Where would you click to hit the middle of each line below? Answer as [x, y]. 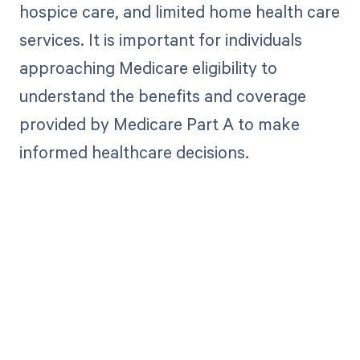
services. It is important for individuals [160, 39]
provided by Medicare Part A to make [159, 123]
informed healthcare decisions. [134, 151]
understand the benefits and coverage [162, 95]
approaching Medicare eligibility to [148, 67]
